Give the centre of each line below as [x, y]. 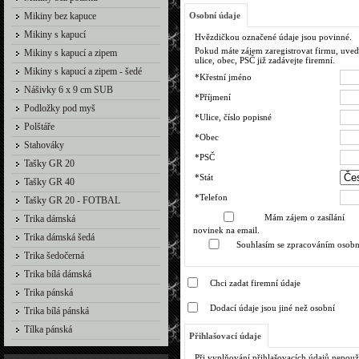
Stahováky [44, 145]
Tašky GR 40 [49, 182]
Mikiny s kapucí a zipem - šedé [83, 71]
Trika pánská [48, 292]
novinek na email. [226, 230]
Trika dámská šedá [59, 237]
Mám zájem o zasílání [304, 217]
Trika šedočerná [54, 256]
